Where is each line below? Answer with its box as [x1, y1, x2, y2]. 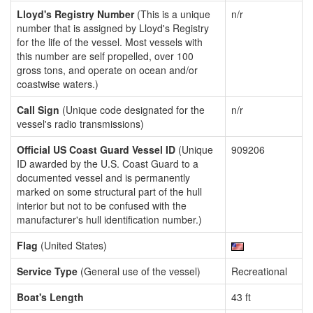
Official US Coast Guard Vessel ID [17, 143, 175, 156]
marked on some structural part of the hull [17, 184, 202, 198]
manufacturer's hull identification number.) [17, 212, 202, 226]
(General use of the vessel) [78, 264, 201, 278]
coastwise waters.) [17, 77, 99, 91]
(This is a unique [134, 7, 210, 21]
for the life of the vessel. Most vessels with [17, 35, 203, 49]
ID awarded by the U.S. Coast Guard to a [17, 156, 198, 170]
